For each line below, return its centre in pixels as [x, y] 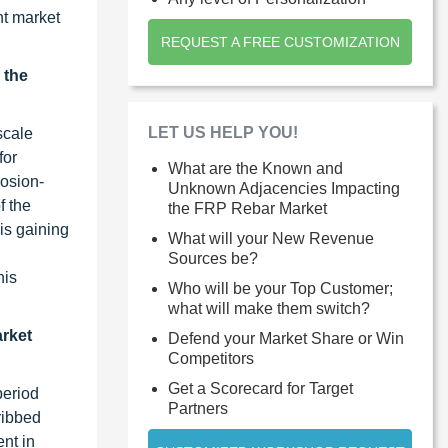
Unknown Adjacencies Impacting [284, 188]
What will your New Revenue [271, 238]
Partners [198, 408]
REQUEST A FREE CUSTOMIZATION [280, 41]
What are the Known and [255, 168]
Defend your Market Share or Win [286, 338]
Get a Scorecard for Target [260, 388]
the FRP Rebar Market [247, 208]
